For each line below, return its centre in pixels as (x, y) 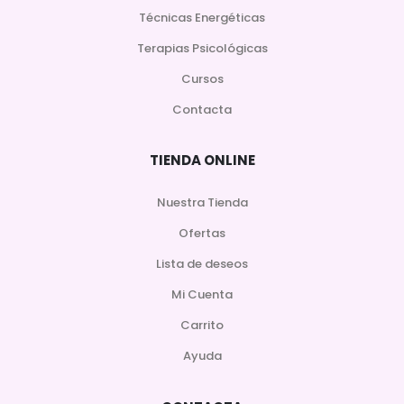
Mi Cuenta (202, 295)
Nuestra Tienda (202, 203)
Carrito (202, 326)
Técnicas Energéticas (202, 17)
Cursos (202, 78)
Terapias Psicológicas (202, 48)
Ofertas (202, 234)
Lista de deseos (202, 264)
